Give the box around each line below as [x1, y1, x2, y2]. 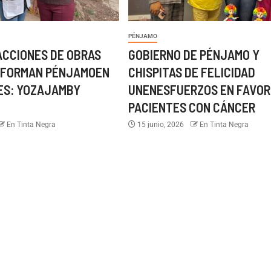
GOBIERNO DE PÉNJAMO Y [128, 47, 260, 62]
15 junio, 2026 [135, 120, 186, 129]
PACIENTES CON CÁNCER [128, 99, 255, 115]
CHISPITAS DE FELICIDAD [128, 64, 255, 80]
